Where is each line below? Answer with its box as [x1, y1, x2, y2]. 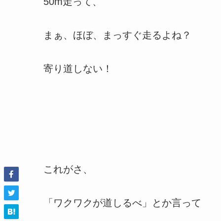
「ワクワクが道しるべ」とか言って [43, 197, 201, 208]
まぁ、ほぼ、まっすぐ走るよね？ [43, 29, 191, 40]
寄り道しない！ [43, 63, 112, 74]
